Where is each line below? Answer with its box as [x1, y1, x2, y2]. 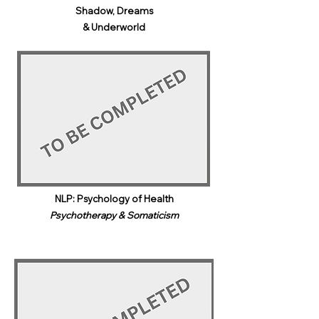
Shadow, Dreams [75, 5, 153, 16]
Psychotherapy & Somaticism [49, 209, 179, 221]
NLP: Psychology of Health [54, 193, 174, 204]
